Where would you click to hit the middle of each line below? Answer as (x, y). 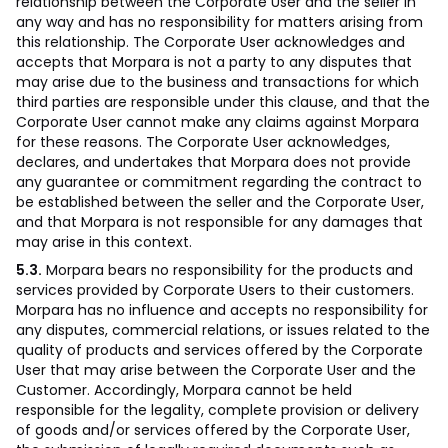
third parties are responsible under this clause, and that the (223, 102)
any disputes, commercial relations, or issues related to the (223, 330)
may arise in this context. (104, 242)
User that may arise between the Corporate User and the (216, 370)
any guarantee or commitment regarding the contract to (219, 182)
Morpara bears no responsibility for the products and (227, 270)
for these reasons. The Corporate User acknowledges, (203, 142)
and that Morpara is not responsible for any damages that (219, 222)
